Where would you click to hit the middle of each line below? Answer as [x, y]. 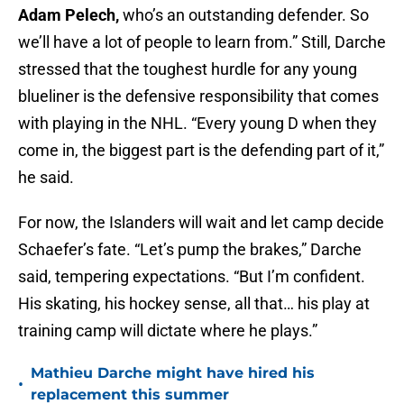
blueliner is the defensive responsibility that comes [198, 96]
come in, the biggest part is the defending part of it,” [201, 151]
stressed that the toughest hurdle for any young [188, 69]
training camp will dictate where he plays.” [168, 331]
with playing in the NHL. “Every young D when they [197, 124]
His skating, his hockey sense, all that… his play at [194, 304]
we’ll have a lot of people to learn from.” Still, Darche [202, 42]
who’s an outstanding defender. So [246, 15]
